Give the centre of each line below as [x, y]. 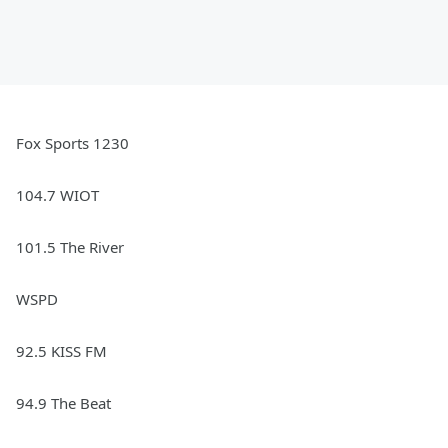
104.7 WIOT [57, 195]
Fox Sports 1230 [72, 143]
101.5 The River [70, 247]
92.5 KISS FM [61, 351]
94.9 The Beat [63, 403]
